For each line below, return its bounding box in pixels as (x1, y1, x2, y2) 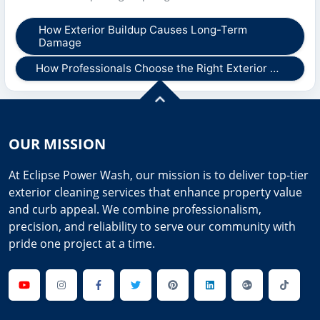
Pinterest (171, 284, 215, 299)
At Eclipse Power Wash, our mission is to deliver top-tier (9, 166, 309, 183)
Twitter (134, 284, 169, 299)
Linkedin (209, 284, 250, 299)
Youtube (23, 284, 64, 299)
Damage (38, 35, 81, 49)
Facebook (97, 284, 142, 299)
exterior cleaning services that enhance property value (9, 184, 302, 200)
